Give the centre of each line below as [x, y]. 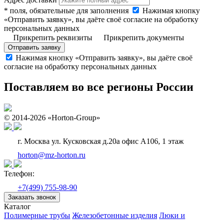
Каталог [17, 207]
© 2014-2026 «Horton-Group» [52, 118]
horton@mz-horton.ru [52, 155]
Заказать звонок [32, 197]
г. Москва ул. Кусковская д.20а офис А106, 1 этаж [100, 141]
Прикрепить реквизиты [53, 37]
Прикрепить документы [143, 37]
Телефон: [19, 174]
